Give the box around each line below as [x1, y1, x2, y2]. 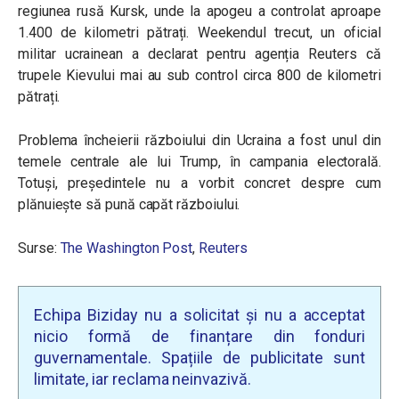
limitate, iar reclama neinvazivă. [34, 370, 251, 388]
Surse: [18, 240, 61, 256]
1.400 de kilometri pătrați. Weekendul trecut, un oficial [18, 24, 381, 41]
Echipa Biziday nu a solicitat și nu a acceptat [34, 305, 365, 324]
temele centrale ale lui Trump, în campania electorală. [18, 153, 381, 170]
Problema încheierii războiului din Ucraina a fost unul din [18, 132, 381, 149]
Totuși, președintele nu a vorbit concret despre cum [18, 175, 381, 191]
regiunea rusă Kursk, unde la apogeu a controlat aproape [18, 3, 381, 20]
